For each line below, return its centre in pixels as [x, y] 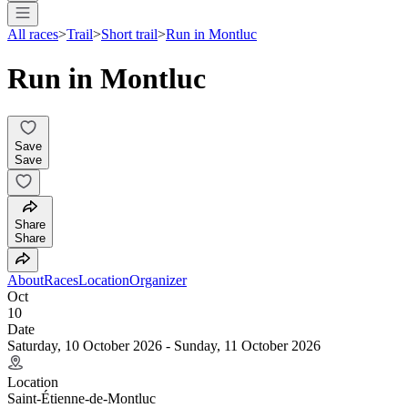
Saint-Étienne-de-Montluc [82, 398]
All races [33, 34]
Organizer [158, 280]
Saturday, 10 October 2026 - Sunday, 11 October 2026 [164, 345]
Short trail [129, 34]
